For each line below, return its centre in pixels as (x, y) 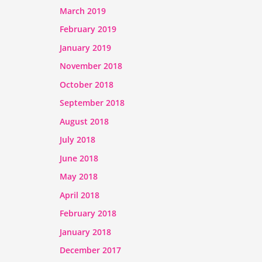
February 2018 (88, 213)
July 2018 (77, 140)
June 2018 (79, 158)
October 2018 (87, 84)
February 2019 (88, 29)
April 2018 (80, 195)
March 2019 (83, 11)
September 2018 (92, 103)
